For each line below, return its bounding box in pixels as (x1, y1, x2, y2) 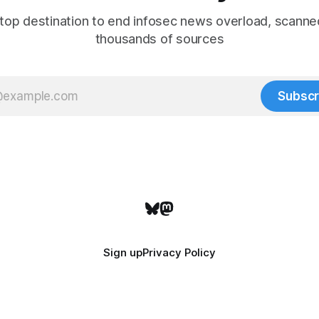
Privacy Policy (142, 246, 216, 259)
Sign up (103, 246, 142, 259)
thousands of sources (95, 31, 224, 46)
